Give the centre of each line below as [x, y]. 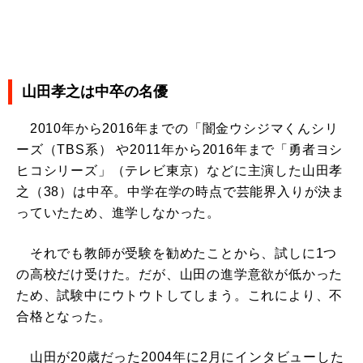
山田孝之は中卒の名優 [95, 92]
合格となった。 [64, 317]
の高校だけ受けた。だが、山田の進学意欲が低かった [180, 275]
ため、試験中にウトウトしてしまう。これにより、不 [180, 296]
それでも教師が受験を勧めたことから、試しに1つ [177, 254]
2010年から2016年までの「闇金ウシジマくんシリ [177, 129]
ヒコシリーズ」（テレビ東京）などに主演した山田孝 [180, 171]
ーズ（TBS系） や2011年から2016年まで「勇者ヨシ [180, 150]
